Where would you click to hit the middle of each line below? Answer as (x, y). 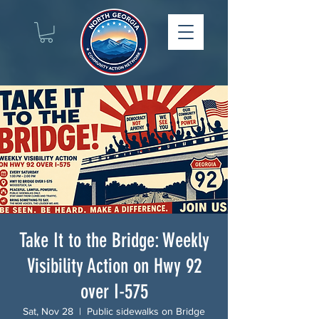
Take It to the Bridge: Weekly (114, 240)
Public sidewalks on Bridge (146, 311)
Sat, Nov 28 (48, 311)
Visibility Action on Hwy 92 (114, 266)
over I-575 (114, 291)
